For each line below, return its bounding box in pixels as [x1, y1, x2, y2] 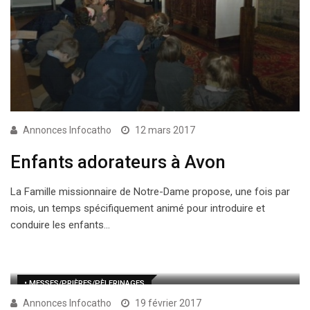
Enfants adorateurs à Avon [10, 152, 226, 173]
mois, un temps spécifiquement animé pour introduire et [10, 202, 265, 215]
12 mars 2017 [135, 125, 195, 136]
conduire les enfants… [10, 219, 110, 232]
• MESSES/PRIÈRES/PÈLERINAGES [24, 279, 145, 289]
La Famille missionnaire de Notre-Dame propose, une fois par [10, 185, 290, 199]
